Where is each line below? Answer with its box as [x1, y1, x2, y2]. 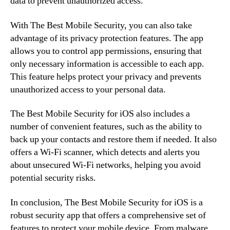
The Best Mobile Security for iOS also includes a [10, 108, 190, 120]
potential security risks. [10, 172, 96, 184]
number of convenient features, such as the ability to [10, 121, 202, 132]
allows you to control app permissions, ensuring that [10, 45, 202, 57]
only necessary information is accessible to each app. [10, 57, 204, 70]
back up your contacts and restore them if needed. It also [10, 133, 217, 145]
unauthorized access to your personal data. [10, 83, 166, 95]
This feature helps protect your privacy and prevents [10, 70, 201, 83]
